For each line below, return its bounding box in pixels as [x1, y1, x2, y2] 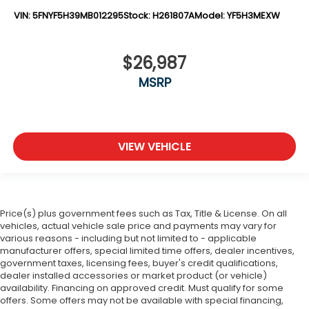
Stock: [123, 8, 152, 22]
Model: [195, 8, 227, 22]
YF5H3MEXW [227, 8, 280, 22]
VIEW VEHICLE [118, 138, 191, 154]
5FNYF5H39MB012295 [32, 8, 123, 22]
